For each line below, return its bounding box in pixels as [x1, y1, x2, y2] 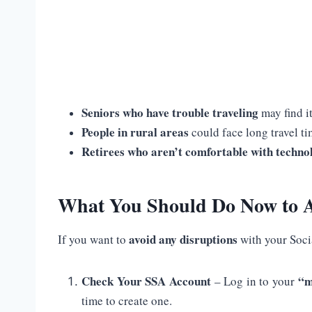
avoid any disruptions [129, 231, 237, 249]
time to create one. [81, 292, 172, 309]
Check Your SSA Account [81, 272, 211, 290]
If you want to [58, 231, 129, 248]
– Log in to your [210, 273, 298, 290]
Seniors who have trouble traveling [81, 104, 258, 122]
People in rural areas [81, 123, 189, 141]
